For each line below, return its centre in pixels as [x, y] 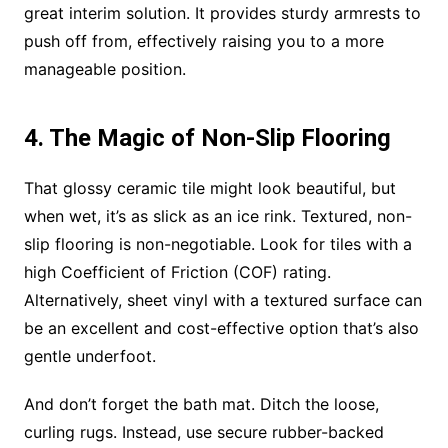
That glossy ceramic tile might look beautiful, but [209, 188]
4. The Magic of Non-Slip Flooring [207, 138]
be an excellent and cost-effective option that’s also [221, 328]
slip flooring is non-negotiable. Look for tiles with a [217, 244]
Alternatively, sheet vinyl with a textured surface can [222, 300]
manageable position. [104, 69]
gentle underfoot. [89, 356]
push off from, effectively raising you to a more [203, 41]
